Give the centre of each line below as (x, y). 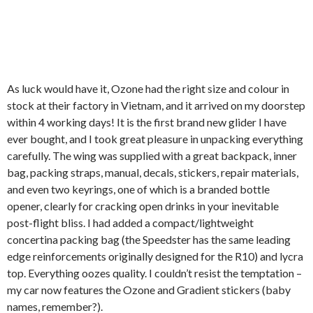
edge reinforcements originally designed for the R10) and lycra (155, 256)
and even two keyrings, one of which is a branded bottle (138, 189)
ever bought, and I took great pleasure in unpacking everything (155, 139)
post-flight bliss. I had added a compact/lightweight (130, 223)
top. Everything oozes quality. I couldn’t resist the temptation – (154, 273)
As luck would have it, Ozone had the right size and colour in (148, 89)
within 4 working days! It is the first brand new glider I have (147, 122)
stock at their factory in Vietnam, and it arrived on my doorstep (156, 105)
